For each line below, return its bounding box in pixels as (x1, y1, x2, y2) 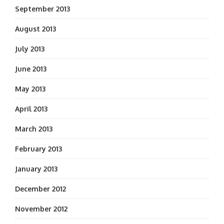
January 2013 (15, 164, 57, 173)
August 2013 (15, 24, 56, 33)
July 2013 (15, 44, 44, 53)
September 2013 (15, 4, 70, 13)
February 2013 (15, 144, 62, 153)
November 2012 (15, 204, 67, 213)
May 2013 (15, 84, 45, 93)
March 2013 (15, 124, 52, 133)
